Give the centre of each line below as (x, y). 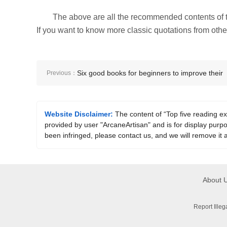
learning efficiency (106, 98)
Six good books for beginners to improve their (150, 73)
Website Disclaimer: (79, 114)
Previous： (62, 73)
